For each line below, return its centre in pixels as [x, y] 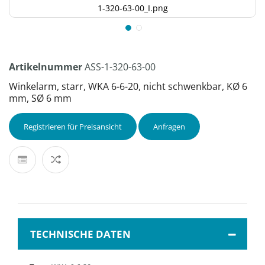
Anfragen [169, 127]
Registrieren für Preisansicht [73, 127]
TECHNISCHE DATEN [80, 234]
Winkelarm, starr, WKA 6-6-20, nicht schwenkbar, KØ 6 [128, 86]
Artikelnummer [46, 67]
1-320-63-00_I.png [132, 8]
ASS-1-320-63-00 [120, 67]
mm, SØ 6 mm [40, 98]
